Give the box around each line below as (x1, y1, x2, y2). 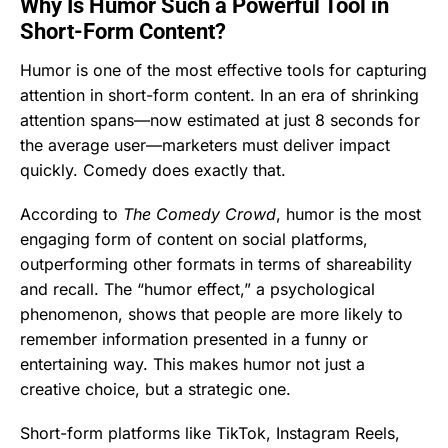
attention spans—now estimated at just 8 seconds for (20, 109, 420, 130)
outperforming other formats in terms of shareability (20, 253, 412, 274)
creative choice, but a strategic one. (20, 378, 291, 399)
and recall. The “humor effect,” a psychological (20, 278, 375, 299)
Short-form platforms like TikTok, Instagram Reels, (20, 422, 400, 443)
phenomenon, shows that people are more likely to (20, 303, 403, 324)
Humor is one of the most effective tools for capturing (20, 59, 427, 80)
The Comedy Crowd (123, 203, 276, 224)
